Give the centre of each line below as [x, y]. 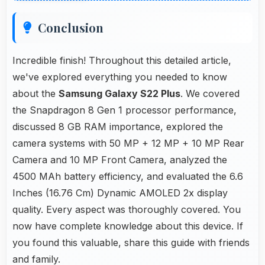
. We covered [210, 93]
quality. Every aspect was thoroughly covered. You [127, 209]
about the [35, 93]
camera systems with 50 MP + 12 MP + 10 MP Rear [128, 143]
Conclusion [71, 27]
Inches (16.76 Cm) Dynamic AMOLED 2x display [120, 193]
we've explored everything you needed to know [120, 77]
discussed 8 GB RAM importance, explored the [118, 126]
